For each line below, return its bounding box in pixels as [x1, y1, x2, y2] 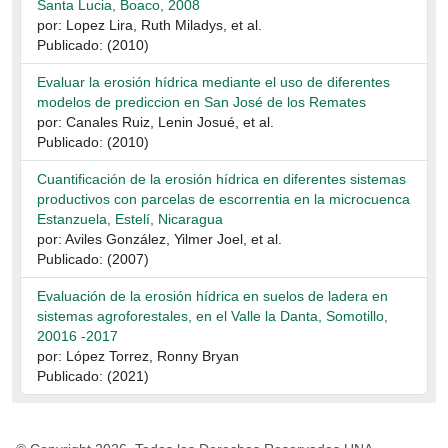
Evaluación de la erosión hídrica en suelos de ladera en [37, 288, 388, 304]
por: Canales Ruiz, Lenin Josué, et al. [37, 114, 274, 130]
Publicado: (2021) [37, 368, 149, 384]
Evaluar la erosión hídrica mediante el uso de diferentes [37, 74, 390, 90]
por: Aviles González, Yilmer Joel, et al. [37, 231, 282, 247]
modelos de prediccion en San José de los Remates [37, 94, 366, 110]
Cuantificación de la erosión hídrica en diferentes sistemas [37, 171, 406, 187]
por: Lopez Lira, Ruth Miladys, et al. [37, 17, 262, 33]
